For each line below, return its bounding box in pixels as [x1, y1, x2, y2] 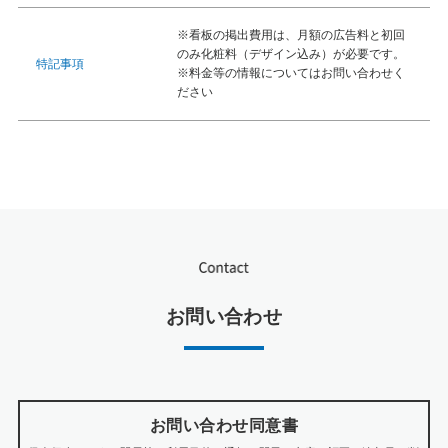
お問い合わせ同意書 [149, 416, 299, 434]
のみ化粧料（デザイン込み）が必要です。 [176, 47, 405, 62]
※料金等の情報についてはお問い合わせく [176, 66, 405, 81]
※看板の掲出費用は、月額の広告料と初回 [176, 28, 405, 43]
